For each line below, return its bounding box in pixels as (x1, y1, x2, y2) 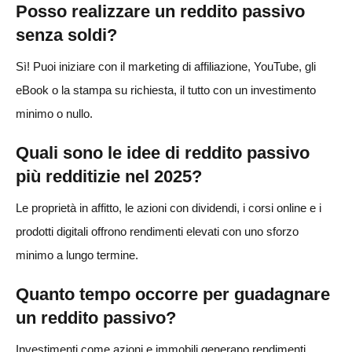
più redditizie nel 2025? (16, 166, 202, 186)
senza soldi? (16, 24, 117, 45)
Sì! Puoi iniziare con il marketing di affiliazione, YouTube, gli (16, 59, 316, 73)
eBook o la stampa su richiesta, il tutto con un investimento (16, 82, 316, 97)
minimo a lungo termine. (16, 247, 138, 262)
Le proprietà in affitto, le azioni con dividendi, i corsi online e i (16, 200, 321, 214)
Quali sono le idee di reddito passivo (16, 142, 310, 163)
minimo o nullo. (16, 106, 93, 120)
